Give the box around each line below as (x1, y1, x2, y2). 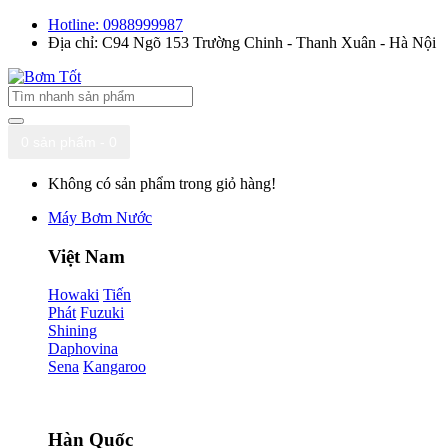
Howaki (48, 286, 99, 304)
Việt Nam (48, 245, 125, 267)
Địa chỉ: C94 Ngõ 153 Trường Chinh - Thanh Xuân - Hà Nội (48, 34, 436, 51)
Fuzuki (80, 304, 124, 322)
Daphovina (48, 340, 118, 358)
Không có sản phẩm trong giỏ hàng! (48, 175, 276, 192)
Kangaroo (83, 358, 146, 376)
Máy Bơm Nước (48, 209, 152, 226)
